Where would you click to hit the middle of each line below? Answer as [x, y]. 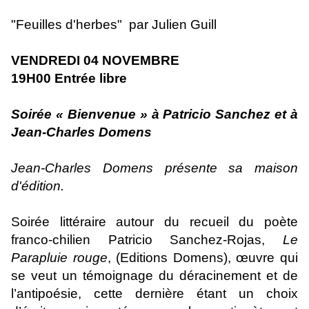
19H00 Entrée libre [69, 78]
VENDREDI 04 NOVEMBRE [95, 60]
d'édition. [38, 186]
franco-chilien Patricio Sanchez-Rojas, [147, 239]
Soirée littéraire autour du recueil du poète [154, 221]
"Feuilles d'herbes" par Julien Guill [114, 24]
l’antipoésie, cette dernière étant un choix [154, 293]
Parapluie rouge [59, 257]
